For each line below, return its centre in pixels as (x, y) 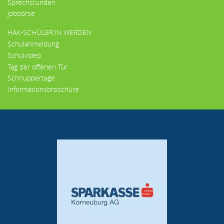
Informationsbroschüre (43, 89)
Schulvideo (24, 55)
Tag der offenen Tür (37, 66)
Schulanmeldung (33, 43)
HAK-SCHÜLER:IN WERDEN (49, 32)
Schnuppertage (31, 78)
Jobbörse (21, 13)
